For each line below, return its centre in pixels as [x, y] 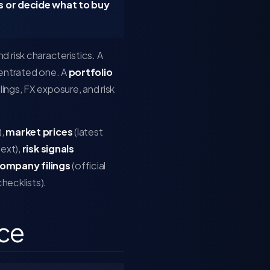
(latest [88, 132]
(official [88, 165]
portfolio [90, 72]
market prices [39, 132]
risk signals [48, 149]
